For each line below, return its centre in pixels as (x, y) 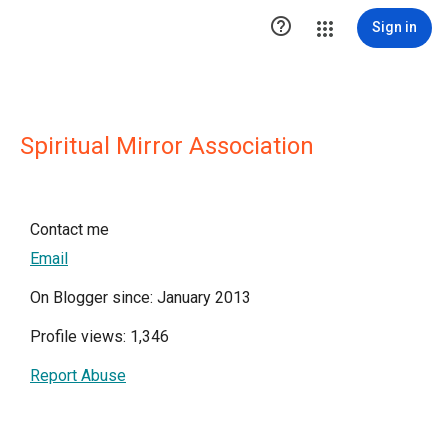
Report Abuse (78, 375)
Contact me (69, 229)
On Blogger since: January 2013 (140, 297)
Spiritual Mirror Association (167, 146)
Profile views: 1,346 (99, 336)
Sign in (394, 27)
